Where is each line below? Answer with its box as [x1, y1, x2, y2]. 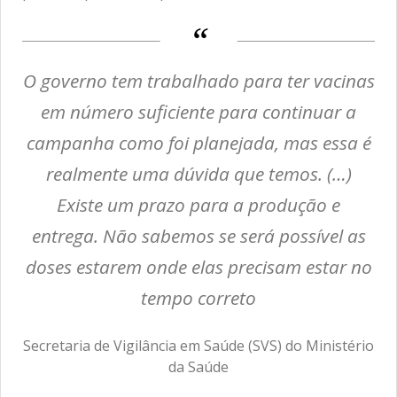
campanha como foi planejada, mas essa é [26, 130, 371, 156]
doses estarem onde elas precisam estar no [25, 254, 372, 280]
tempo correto [141, 285, 256, 311]
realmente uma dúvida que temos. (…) [45, 161, 352, 187]
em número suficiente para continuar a [41, 99, 356, 125]
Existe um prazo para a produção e [57, 192, 340, 218]
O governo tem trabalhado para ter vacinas [22, 68, 375, 94]
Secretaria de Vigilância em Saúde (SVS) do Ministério [23, 336, 374, 356]
